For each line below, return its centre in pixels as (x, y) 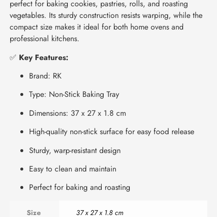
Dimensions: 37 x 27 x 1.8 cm (77, 113)
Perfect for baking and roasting (80, 187)
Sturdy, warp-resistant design (75, 150)
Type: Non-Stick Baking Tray (74, 94)
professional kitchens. (45, 39)
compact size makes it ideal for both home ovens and (97, 27)
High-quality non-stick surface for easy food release (112, 132)
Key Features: (44, 57)
